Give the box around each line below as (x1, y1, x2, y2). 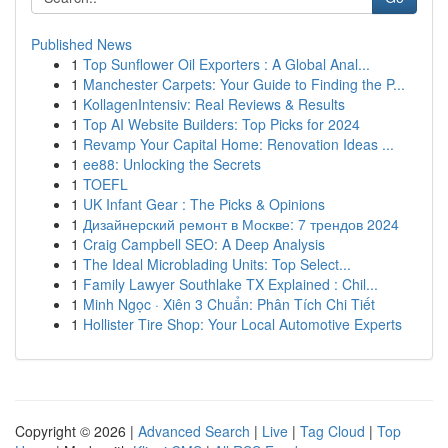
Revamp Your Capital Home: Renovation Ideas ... (83, 134, 394, 154)
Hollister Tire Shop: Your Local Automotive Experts (83, 314, 402, 334)
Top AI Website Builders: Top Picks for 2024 (83, 114, 360, 134)
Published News (31, 34, 132, 54)
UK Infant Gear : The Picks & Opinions (83, 194, 325, 214)
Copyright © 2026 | (15, 421, 138, 441)
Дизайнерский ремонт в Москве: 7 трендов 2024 (83, 214, 399, 234)
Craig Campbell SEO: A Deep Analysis (83, 234, 325, 254)
